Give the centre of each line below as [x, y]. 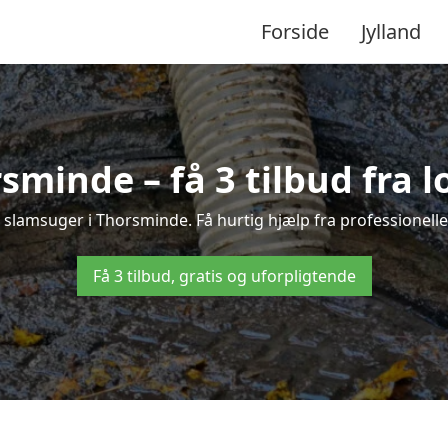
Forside [295, 31]
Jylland [391, 31]
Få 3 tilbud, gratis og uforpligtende [224, 276]
